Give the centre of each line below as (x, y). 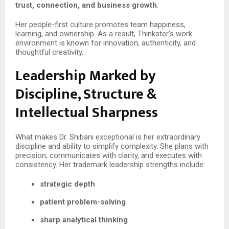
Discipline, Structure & (86, 94)
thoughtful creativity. (49, 52)
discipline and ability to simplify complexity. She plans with (112, 146)
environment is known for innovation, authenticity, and (106, 43)
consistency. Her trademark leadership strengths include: (110, 164)
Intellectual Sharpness (87, 112)
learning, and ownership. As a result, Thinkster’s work (104, 33)
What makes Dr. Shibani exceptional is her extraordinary (108, 137)
